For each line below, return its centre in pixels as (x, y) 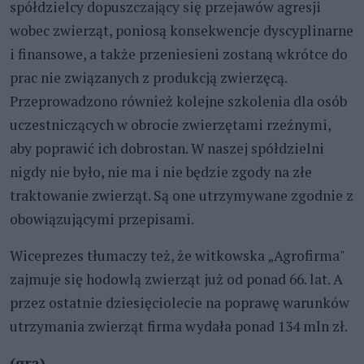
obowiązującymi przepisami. (103, 219)
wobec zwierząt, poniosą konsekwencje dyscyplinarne (182, 30)
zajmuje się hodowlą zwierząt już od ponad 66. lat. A (176, 279)
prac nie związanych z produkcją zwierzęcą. (148, 77)
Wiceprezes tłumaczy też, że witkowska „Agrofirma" (177, 255)
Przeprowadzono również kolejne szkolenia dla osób (178, 101)
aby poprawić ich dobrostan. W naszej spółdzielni (167, 148)
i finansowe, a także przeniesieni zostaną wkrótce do (179, 54)
